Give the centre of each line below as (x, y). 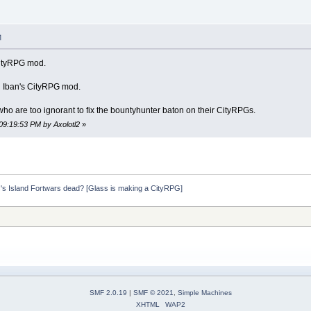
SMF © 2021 (153, 293)
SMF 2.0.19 (108, 293)
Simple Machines (205, 293)
